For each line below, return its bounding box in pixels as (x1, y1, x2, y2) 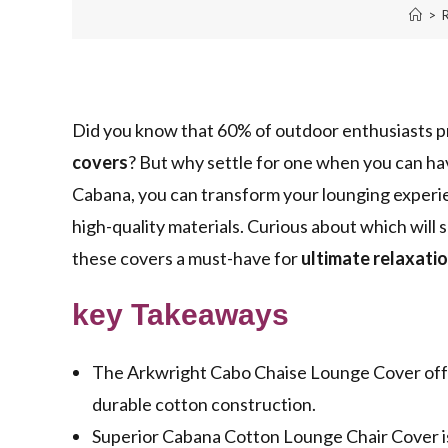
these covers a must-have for (72, 247, 301, 270)
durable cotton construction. (92, 393, 316, 416)
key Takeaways (72, 298, 289, 332)
